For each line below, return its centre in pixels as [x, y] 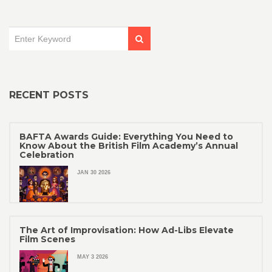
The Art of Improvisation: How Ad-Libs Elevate [127, 230]
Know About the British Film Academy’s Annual [129, 146]
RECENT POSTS [49, 95]
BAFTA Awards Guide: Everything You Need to [126, 137]
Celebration [47, 155]
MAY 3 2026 [93, 257]
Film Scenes [47, 240]
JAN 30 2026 [94, 173]
